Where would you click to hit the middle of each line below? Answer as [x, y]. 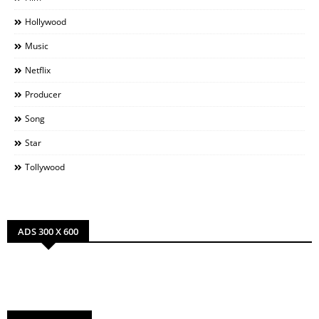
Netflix [38, 70]
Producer [43, 94]
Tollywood [45, 167]
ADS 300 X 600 [48, 231]
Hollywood [46, 21]
